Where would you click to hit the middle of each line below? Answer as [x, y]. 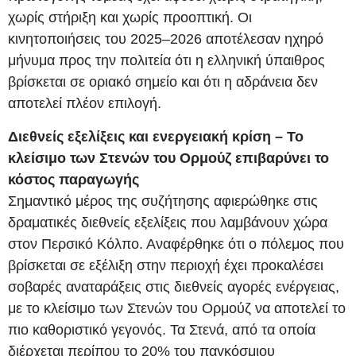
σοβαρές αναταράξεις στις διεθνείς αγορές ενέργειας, [174, 286]
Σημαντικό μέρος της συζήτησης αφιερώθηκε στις [163, 201]
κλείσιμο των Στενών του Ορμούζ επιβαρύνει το [168, 158]
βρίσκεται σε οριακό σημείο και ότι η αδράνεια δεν [163, 82]
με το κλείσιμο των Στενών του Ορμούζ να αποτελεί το [177, 308]
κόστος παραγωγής [74, 179]
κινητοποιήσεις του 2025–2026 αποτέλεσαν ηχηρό [166, 39]
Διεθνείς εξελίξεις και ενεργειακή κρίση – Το [156, 136]
